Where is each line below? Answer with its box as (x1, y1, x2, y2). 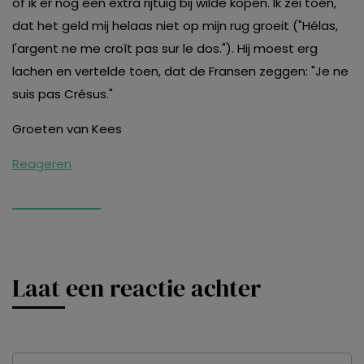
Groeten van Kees (12, 119, 122, 137)
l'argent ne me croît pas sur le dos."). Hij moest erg (12, 39, 318, 57)
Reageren (12, 154, 71, 172)
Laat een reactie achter (12, 271, 261, 305)
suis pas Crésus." (12, 84, 113, 102)
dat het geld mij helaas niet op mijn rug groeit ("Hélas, (12, 16, 338, 34)
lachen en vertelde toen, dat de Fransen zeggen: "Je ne (12, 62, 349, 80)
